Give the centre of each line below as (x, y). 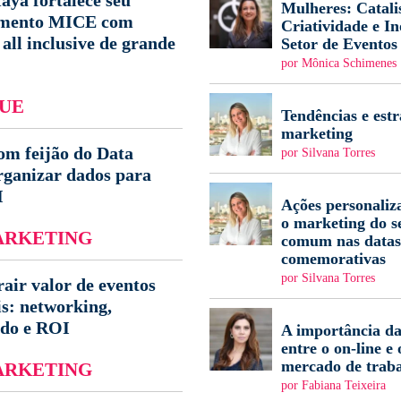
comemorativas (333, 259)
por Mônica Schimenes (339, 63)
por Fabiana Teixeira (333, 385)
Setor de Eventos (339, 44)
